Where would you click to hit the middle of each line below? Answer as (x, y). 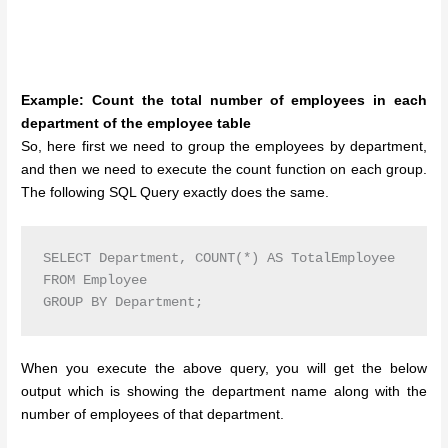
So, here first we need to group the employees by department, (224, 146)
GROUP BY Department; (122, 302)
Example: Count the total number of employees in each (224, 100)
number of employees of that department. (153, 415)
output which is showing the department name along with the (224, 392)
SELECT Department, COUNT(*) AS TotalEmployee (218, 258)
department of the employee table (136, 123)
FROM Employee (98, 280)
